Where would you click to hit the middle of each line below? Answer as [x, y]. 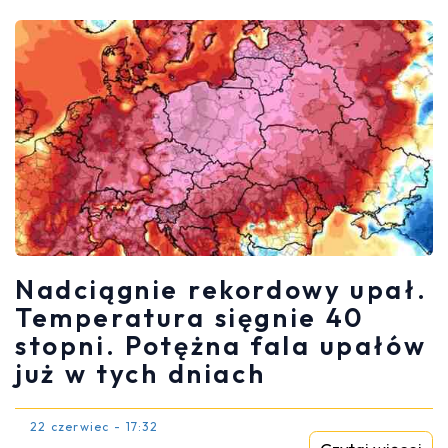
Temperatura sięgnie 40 [189, 317]
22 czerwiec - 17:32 [94, 426]
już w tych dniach [140, 373]
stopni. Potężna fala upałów [221, 345]
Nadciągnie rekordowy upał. [221, 289]
